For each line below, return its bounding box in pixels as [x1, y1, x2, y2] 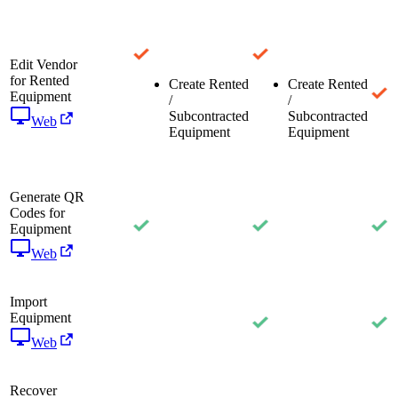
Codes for [10, 204, 65, 220]
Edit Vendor [10, 56, 77, 72]
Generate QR [10, 188, 84, 204]
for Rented [10, 72, 69, 88]
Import [10, 293, 47, 309]
